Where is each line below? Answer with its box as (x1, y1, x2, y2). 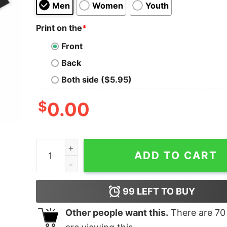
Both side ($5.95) (61, 74, 132, 85)
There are (168, 207, 215, 218)
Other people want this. (65, 207, 168, 218)
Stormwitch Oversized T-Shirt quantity (35, 140, 191, 151)
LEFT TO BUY (135, 186, 196, 197)
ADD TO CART (134, 149, 217, 162)
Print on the (35, 22, 82, 33)
